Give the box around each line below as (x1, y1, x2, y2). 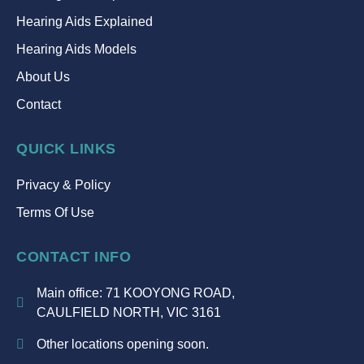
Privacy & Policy (16, 177, 110, 192)
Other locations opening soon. (37, 336, 209, 351)
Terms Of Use (16, 205, 94, 219)
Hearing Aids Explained (16, 14, 153, 28)
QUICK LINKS (16, 140, 116, 157)
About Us (16, 69, 70, 84)
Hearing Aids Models (16, 41, 136, 56)
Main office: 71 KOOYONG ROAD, (37, 285, 235, 300)
